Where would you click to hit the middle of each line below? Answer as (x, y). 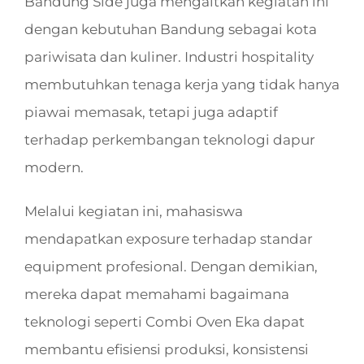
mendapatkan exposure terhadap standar (168, 239)
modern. (54, 168)
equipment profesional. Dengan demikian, (171, 267)
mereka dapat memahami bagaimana (156, 295)
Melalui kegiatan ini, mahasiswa (133, 212)
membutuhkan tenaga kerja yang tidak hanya (182, 85)
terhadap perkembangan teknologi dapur (169, 140)
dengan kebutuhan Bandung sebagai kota (170, 30)
